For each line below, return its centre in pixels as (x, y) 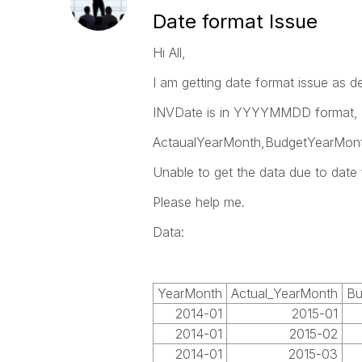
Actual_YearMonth (284, 293)
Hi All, (169, 53)
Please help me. (198, 202)
